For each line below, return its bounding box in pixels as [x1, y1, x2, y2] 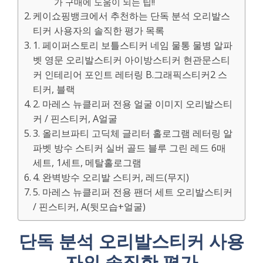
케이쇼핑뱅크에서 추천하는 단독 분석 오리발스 [33, 9, 231, 22]
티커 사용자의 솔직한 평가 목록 [33, 24, 165, 37]
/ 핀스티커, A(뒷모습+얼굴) [33, 200, 146, 213]
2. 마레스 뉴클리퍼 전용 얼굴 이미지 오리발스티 [33, 97, 233, 110]
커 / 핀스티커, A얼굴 [33, 112, 118, 125]
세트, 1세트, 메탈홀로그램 [33, 156, 142, 169]
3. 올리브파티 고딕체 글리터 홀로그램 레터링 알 [33, 127, 233, 140]
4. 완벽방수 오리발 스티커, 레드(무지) [33, 171, 190, 184]
